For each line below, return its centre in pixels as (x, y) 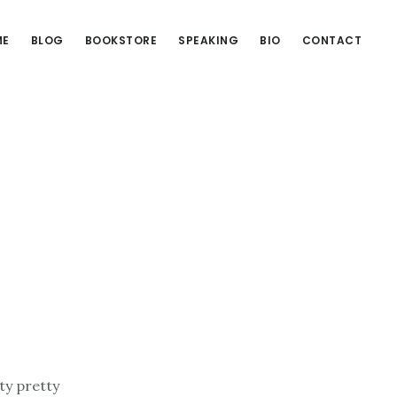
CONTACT (331, 40)
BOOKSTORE (121, 40)
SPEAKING (208, 40)
